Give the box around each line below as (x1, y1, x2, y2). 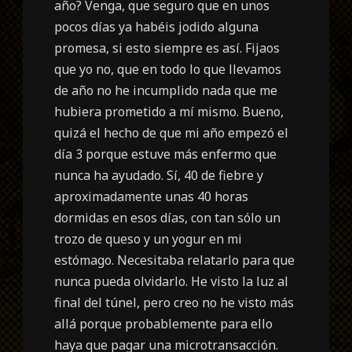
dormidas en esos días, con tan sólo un (54, 208, 281, 226)
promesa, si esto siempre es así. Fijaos (54, 38, 280, 57)
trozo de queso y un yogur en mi (54, 229, 243, 247)
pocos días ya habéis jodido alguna (54, 17, 259, 35)
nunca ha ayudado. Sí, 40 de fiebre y (54, 166, 264, 184)
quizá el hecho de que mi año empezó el (54, 123, 289, 141)
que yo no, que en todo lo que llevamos (54, 60, 282, 78)
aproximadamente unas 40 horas (54, 187, 249, 205)
